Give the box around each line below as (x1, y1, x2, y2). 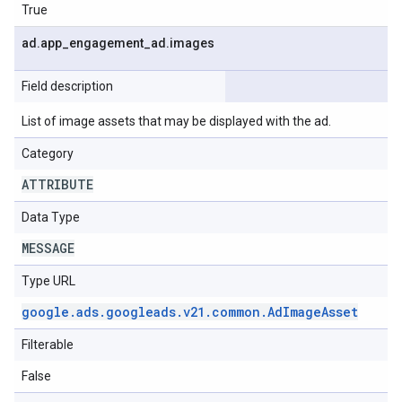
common (212, 303, 260, 320)
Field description (22, 79, 113, 93)
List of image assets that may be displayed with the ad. (22, 114, 331, 128)
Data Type (22, 210, 80, 224)
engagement (69, 36, 144, 50)
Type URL (22, 274, 75, 288)
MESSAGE (22, 240, 74, 257)
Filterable (22, 337, 74, 352)
